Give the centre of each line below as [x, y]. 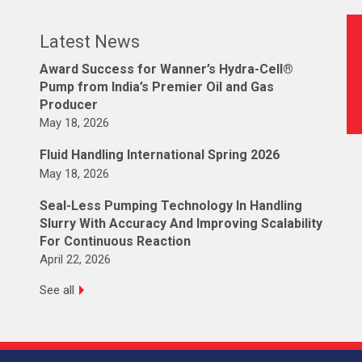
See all [57, 290]
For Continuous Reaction [115, 241]
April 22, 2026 [75, 260]
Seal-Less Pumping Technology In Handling [171, 205]
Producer [69, 104]
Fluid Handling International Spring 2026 [160, 155]
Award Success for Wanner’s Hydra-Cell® [166, 69]
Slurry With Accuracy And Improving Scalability [181, 223]
